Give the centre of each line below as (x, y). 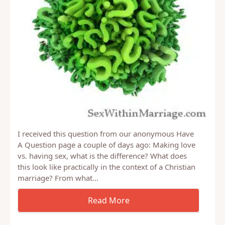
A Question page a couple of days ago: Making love (106, 172)
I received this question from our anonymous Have (106, 160)
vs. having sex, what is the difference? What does (102, 183)
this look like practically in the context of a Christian (106, 194)
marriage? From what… (58, 205)
